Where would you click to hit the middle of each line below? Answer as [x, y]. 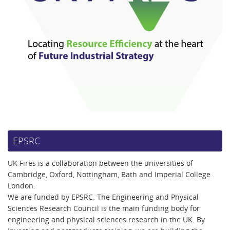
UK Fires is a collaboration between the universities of [100, 164]
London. [22, 186]
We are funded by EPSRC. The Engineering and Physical [103, 197]
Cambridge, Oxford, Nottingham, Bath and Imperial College [109, 175]
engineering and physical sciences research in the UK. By [106, 220]
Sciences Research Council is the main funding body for [104, 209]
